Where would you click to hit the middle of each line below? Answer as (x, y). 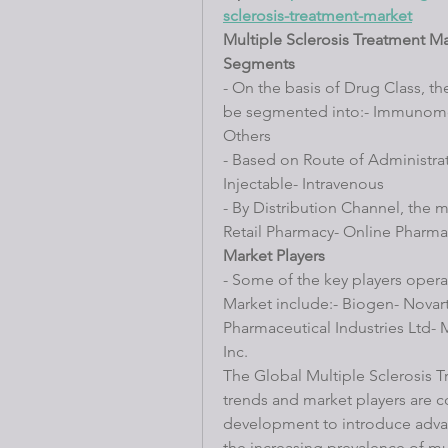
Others (247, 135)
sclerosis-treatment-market (317, 15)
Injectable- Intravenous (303, 183)
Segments (259, 63)
